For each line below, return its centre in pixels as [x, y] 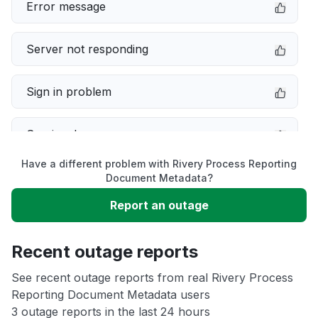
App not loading [69, 262]
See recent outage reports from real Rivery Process [152, 278]
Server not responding [87, 49]
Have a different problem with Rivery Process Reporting [159, 164]
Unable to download [81, 219]
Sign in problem [69, 92]
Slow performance [77, 177]
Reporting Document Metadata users [111, 295]
